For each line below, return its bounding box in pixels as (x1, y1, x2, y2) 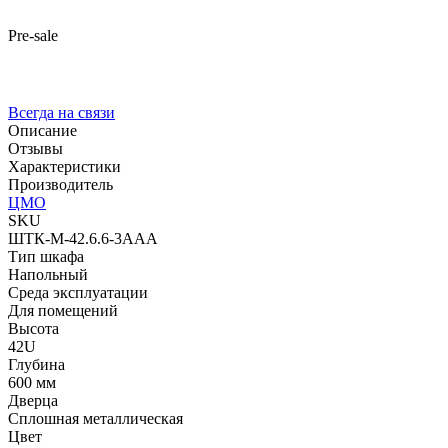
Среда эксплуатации (8, 283, 148, 301)
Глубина (8, 355, 65, 373)
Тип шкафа (8, 247, 84, 265)
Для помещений (8, 301, 118, 319)
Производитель (8, 175, 113, 193)
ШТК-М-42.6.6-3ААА (8, 229, 158, 247)
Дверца (8, 391, 58, 409)
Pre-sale (8, 26, 58, 44)
